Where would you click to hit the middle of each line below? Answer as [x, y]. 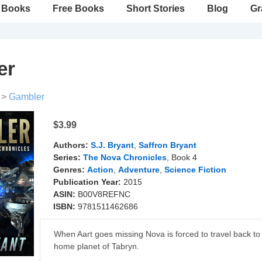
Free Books [78, 8]
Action [101, 169]
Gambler [26, 96]
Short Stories [156, 8]
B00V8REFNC [104, 194]
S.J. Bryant [113, 145]
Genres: [69, 169]
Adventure [139, 169]
